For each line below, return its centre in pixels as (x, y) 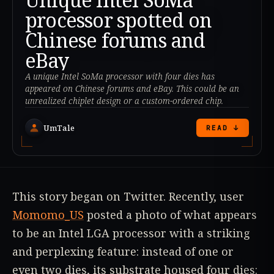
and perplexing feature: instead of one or (123, 252)
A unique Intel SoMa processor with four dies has (120, 76)
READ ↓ (223, 128)
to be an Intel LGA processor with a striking (131, 233)
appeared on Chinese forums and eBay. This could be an (132, 89)
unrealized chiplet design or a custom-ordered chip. (124, 101)
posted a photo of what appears (170, 215)
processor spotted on (118, 20)
